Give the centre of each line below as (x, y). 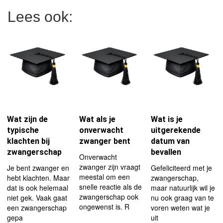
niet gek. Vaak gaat (37, 198)
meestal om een (104, 177)
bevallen (166, 152)
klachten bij (28, 141)
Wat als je (97, 119)
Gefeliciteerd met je (182, 168)
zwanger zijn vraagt (110, 167)
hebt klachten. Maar (38, 178)
